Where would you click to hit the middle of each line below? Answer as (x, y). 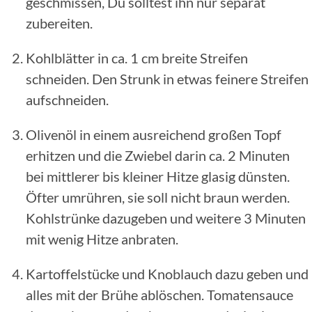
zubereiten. (59, 23)
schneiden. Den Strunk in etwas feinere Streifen (167, 78)
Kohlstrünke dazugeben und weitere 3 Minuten (166, 218)
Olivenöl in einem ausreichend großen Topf (154, 134)
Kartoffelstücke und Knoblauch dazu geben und (167, 273)
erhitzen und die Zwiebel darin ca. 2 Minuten (158, 155)
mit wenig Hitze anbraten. (102, 239)
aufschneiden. (67, 99)
